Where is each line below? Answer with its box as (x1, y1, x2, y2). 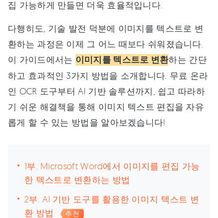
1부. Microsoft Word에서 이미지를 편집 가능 (24, 161, 200, 171)
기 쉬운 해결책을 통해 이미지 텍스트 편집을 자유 (8, 101, 204, 112)
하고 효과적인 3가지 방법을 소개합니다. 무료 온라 (8, 70, 208, 81)
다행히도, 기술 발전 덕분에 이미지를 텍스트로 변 (8, 23, 204, 34)
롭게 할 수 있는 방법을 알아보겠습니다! (8, 117, 165, 127)
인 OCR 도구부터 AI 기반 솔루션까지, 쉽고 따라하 (8, 86, 205, 96)
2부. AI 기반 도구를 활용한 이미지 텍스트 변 (24, 194, 200, 204)
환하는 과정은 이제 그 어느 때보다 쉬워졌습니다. (8, 38, 204, 49)
